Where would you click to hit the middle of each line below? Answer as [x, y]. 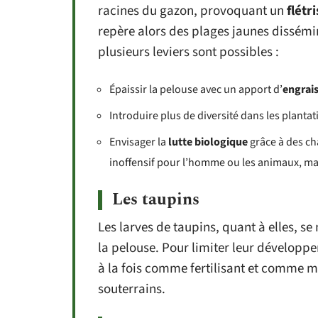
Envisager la [139, 142]
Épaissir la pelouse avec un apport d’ [196, 89]
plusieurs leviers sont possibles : [188, 52]
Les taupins [156, 199]
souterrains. [132, 289]
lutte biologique [208, 142]
